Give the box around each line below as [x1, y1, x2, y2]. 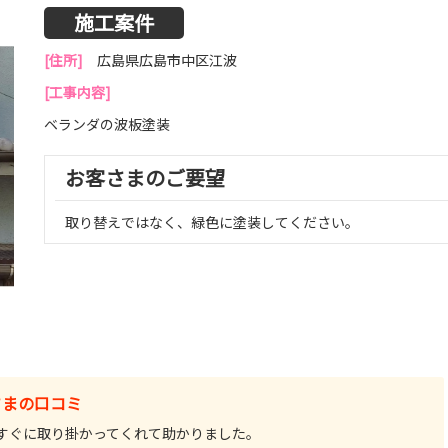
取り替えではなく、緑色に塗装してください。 [65, 212, 359, 232]
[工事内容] [44, 82, 111, 102]
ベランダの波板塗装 [44, 114, 170, 134]
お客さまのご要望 [65, 163, 225, 192]
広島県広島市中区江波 [97, 50, 237, 70]
